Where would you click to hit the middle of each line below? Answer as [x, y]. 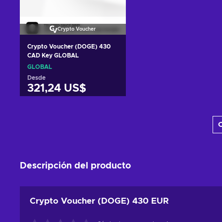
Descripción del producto [75, 166]
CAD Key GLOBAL [53, 55]
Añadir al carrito [73, 110]
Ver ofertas [73, 127]
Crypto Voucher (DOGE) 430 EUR [99, 201]
